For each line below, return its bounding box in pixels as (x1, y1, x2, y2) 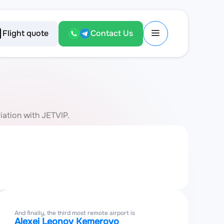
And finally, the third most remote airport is (14, 209, 135, 217)
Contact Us (90, 28, 133, 38)
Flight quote (2, 28, 48, 38)
